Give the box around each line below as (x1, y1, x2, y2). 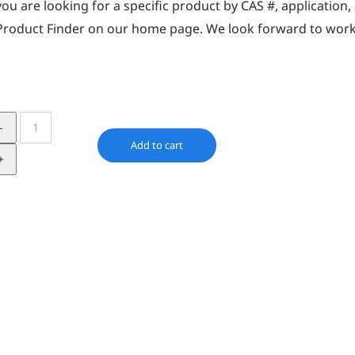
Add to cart (131, 137, 183, 152)
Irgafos (19, 113, 63, 131)
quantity (19, 158, 69, 177)
